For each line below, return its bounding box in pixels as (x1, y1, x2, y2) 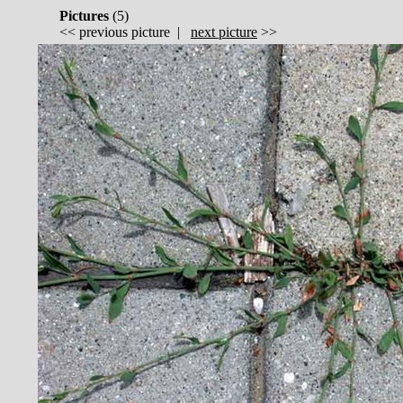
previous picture (79, 24, 170, 40)
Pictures (59, 8, 109, 24)
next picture (191, 24, 257, 40)
